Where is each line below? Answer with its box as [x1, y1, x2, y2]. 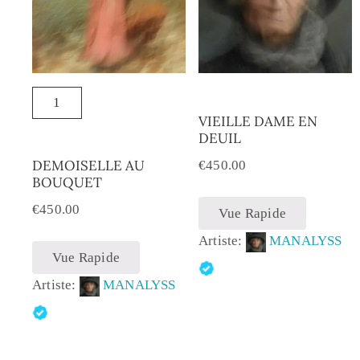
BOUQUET [32, 173, 102, 191]
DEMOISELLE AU [32, 156, 145, 174]
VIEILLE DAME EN [198, 112, 317, 130]
